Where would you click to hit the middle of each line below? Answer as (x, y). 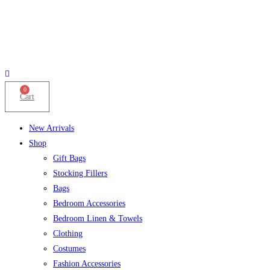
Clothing (68, 233)
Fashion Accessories (87, 263)
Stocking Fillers (80, 173)
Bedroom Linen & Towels (98, 218)
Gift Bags (69, 158)
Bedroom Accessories (89, 203)
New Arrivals (52, 128)
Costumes (69, 248)
